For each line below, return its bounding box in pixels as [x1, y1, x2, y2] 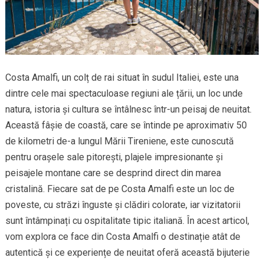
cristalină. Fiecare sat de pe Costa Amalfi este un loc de [5, 183, 235, 195]
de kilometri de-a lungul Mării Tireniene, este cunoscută [5, 136, 234, 147]
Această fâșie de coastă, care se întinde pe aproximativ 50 [5, 120, 247, 131]
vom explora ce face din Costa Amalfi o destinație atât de [5, 231, 240, 243]
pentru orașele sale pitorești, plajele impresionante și [5, 151, 223, 163]
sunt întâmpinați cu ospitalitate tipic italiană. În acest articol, [5, 215, 249, 227]
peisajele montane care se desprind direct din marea [5, 167, 221, 179]
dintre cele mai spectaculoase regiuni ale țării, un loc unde [5, 88, 243, 100]
